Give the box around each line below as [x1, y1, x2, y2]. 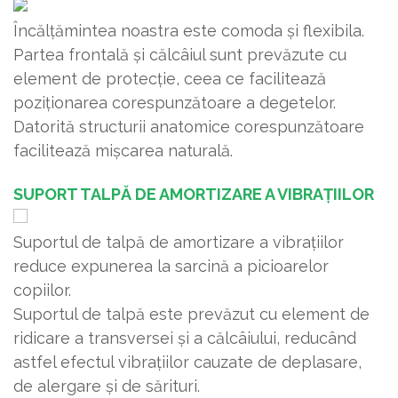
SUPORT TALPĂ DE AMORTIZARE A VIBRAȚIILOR [13, 185, 374, 204]
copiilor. [13, 281, 71, 300]
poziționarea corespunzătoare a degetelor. [13, 93, 336, 113]
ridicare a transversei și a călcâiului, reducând [13, 329, 356, 348]
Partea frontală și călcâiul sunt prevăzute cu [13, 45, 346, 65]
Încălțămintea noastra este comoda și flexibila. [13, 21, 364, 41]
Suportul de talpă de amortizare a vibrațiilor [13, 233, 344, 252]
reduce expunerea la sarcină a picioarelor [13, 257, 329, 276]
